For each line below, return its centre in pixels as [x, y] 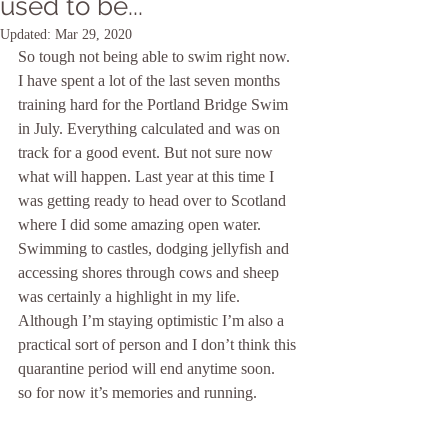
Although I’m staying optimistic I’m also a [153, 320]
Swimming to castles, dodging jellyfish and [155, 248]
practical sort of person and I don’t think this [159, 344]
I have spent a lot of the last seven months [151, 80]
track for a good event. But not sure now [147, 152]
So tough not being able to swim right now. [156, 56]
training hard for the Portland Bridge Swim [155, 104]
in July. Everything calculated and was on [151, 128]
